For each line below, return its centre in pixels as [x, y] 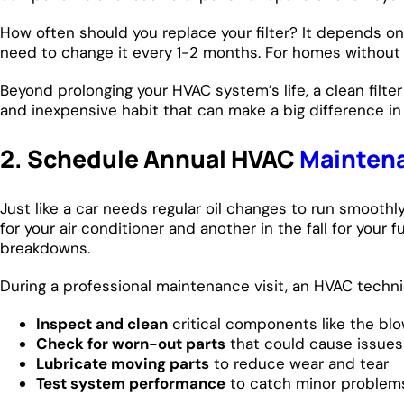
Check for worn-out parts [131, 343]
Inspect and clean [102, 323]
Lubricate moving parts [123, 363]
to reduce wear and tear [299, 363]
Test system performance [131, 383]
